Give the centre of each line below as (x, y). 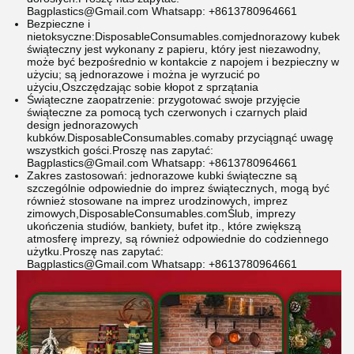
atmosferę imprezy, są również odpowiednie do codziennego (178, 239)
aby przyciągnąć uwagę (275, 137)
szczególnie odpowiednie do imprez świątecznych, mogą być (178, 188)
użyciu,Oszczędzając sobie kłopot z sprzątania (143, 87)
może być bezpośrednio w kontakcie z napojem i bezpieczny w (183, 62)
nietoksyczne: (61, 36)
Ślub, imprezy (262, 213)
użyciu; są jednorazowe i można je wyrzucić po (143, 74)
